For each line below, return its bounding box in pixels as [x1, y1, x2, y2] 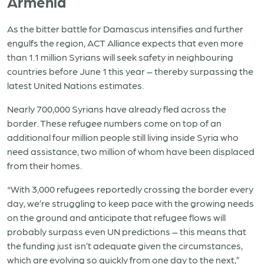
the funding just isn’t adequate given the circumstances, [7, 240, 243, 251]
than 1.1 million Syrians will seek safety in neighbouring [7, 51, 233, 62]
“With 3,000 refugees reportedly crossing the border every [7, 183, 253, 194]
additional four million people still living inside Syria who [7, 131, 239, 143]
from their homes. [7, 160, 82, 171]
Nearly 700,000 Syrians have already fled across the [7, 103, 226, 114]
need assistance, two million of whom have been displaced [7, 146, 255, 157]
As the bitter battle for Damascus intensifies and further [7, 23, 243, 34]
